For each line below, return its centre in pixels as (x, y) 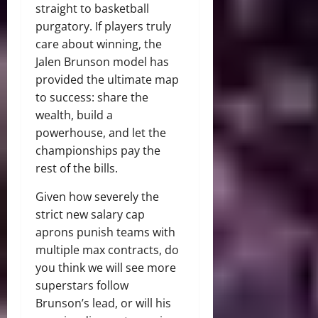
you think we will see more (106, 268)
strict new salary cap (90, 215)
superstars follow (82, 286)
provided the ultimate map (107, 80)
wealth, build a (74, 115)
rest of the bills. (77, 169)
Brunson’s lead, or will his (103, 303)
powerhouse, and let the (101, 133)
